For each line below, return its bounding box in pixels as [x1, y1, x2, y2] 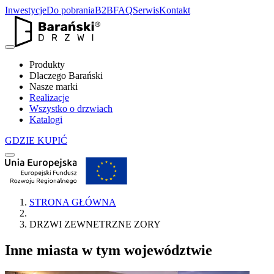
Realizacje [29, 92, 69, 103]
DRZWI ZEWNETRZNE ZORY [29, 219, 161, 230]
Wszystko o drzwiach [29, 103, 113, 114]
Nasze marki [29, 81, 78, 92]
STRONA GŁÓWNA [29, 197, 116, 208]
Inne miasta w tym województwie [5, 242, 212, 259]
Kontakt [159, 5, 190, 15]
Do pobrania [46, 5, 95, 15]
